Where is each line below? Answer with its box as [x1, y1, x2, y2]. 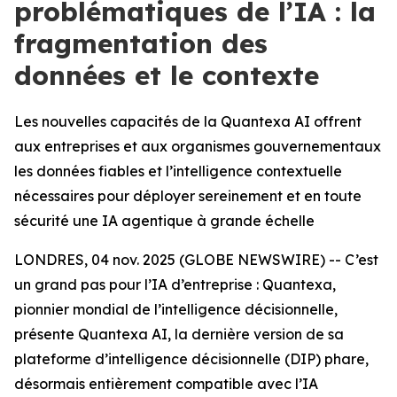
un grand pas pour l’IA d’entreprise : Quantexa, [14, 276, 336, 293]
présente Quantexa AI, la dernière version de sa [14, 325, 344, 343]
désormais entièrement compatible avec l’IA [14, 375, 318, 393]
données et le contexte [14, 58, 319, 92]
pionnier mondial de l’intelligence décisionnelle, [14, 300, 338, 318]
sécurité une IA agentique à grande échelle [14, 212, 315, 230]
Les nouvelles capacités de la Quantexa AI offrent [14, 113, 362, 130]
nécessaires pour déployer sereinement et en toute [14, 187, 362, 205]
